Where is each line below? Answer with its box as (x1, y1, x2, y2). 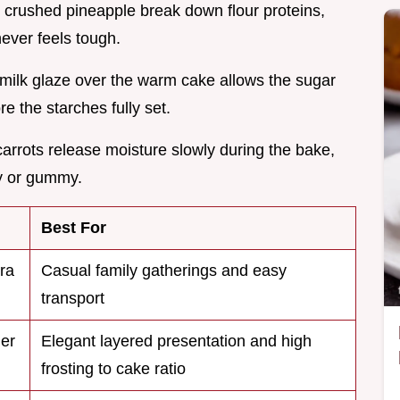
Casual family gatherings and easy (41, 262, 287, 280)
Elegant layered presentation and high (41, 332, 312, 351)
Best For (41, 219, 106, 237)
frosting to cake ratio (41, 360, 186, 379)
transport (41, 289, 104, 308)
